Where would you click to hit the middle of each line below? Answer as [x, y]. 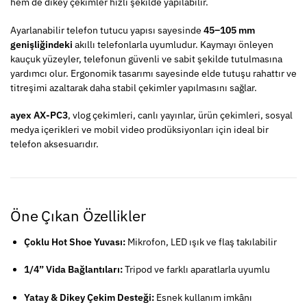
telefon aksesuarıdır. [54, 144]
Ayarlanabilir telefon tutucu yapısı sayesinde [107, 30]
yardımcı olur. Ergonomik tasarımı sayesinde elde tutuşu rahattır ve [153, 73]
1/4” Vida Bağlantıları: [73, 270]
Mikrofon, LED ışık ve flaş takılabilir [201, 242]
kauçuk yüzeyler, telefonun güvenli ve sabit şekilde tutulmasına [146, 59]
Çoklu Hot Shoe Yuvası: [75, 242]
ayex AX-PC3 [39, 115]
